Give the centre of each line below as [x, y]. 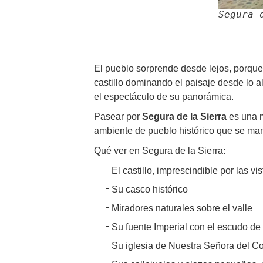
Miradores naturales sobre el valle [182, 208]
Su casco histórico [150, 189]
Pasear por [118, 116]
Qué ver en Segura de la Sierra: [160, 150]
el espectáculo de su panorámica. [164, 96]
